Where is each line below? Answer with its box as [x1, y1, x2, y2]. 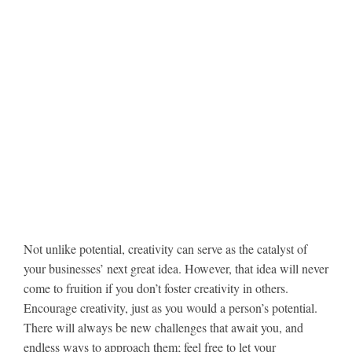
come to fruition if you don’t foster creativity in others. [24, 280, 288, 296]
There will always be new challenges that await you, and [24, 319, 303, 335]
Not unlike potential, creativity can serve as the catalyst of [24, 240, 307, 257]
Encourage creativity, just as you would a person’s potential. [24, 299, 317, 316]
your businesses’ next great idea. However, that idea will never [24, 260, 328, 277]
